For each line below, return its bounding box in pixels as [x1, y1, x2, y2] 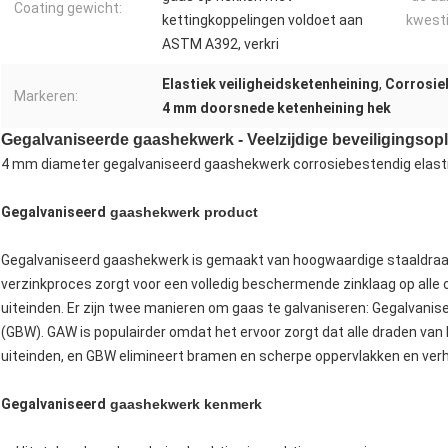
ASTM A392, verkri [162, 36, 279, 53]
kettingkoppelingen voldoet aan [162, 12, 363, 29]
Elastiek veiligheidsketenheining [162, 76, 379, 93]
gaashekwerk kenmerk [106, 396, 262, 413]
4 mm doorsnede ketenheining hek [162, 100, 391, 117]
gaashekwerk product [106, 204, 258, 221]
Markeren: [14, 88, 78, 105]
